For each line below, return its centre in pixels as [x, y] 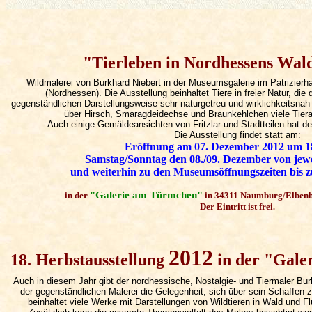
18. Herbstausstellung [89, 260]
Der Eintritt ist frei [237, 206]
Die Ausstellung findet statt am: [238, 135]
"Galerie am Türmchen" [147, 195]
